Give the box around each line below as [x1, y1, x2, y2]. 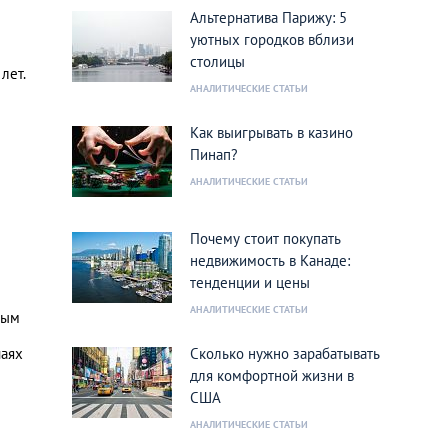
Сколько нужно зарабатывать [190, 344, 380, 363]
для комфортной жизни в [190, 366, 354, 385]
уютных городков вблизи [190, 30, 354, 49]
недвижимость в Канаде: [190, 251, 350, 270]
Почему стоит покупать [190, 229, 341, 248]
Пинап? [190, 145, 238, 164]
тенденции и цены [190, 273, 310, 292]
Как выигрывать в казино [190, 123, 353, 142]
